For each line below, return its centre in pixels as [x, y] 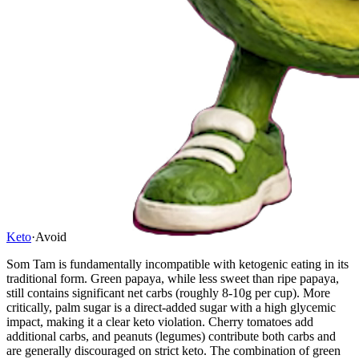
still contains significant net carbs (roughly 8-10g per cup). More [168, 292]
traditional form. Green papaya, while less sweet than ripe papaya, [173, 278]
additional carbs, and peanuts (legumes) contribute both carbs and [171, 336]
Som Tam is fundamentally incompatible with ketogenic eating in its [177, 264]
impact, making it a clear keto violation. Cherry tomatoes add [160, 321]
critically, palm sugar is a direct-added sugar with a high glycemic [171, 307]
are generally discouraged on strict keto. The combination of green [173, 350]
